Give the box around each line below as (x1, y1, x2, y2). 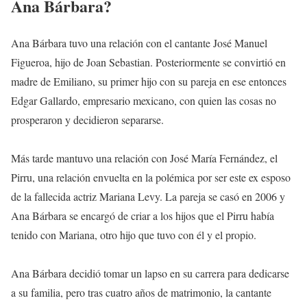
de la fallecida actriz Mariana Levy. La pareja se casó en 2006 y (11, 189, 285, 204)
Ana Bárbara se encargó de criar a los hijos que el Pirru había (11, 208, 274, 223)
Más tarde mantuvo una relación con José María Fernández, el (11, 151, 278, 166)
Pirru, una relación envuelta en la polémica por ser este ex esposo (11, 170, 291, 185)
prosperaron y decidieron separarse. (11, 112, 164, 127)
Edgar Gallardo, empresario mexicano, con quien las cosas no (11, 93, 276, 108)
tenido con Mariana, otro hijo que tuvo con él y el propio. (11, 228, 256, 243)
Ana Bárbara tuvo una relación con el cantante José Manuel (11, 36, 267, 51)
